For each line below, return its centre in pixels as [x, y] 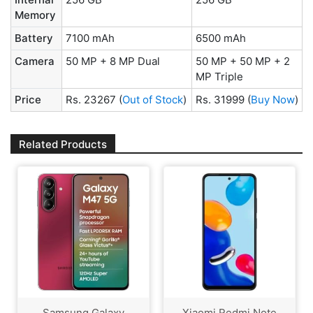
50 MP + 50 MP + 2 [243, 61]
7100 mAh [90, 38]
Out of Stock [153, 100]
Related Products [63, 145]
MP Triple [219, 77]
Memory [35, 15]
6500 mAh [221, 38]
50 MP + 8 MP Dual [113, 61]
